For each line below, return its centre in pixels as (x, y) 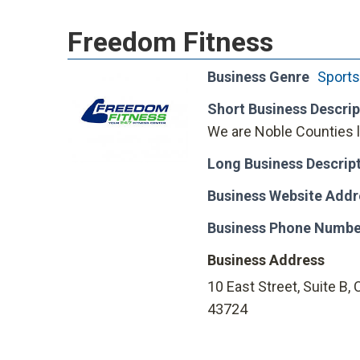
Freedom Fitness (170, 41)
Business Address (266, 260)
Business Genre (258, 76)
